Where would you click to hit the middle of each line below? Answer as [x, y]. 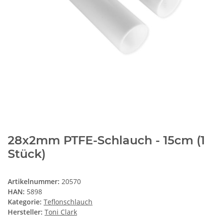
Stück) [27, 154]
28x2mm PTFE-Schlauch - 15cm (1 [106, 140]
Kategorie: [26, 202]
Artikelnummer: [35, 182]
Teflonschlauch [68, 202]
